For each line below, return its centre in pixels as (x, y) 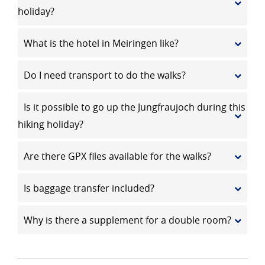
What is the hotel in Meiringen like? (101, 43)
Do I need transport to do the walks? (105, 75)
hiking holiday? (51, 124)
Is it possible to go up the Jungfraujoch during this (135, 107)
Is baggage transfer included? (89, 188)
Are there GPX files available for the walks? (117, 156)
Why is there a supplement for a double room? (127, 220)
